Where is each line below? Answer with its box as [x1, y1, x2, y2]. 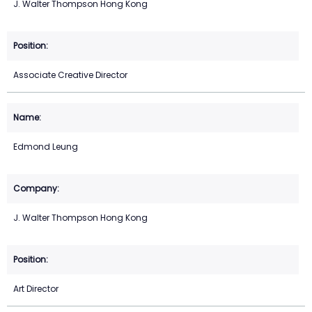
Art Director [13, 283, 58, 295]
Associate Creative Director [13, 69, 127, 81]
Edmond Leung [13, 141, 78, 153]
